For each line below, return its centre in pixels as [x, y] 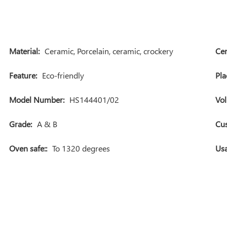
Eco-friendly [63, 75]
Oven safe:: [28, 148]
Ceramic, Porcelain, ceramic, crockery [109, 51]
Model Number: [37, 99]
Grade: [21, 124]
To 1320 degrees [81, 148]
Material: [25, 51]
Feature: [23, 75]
